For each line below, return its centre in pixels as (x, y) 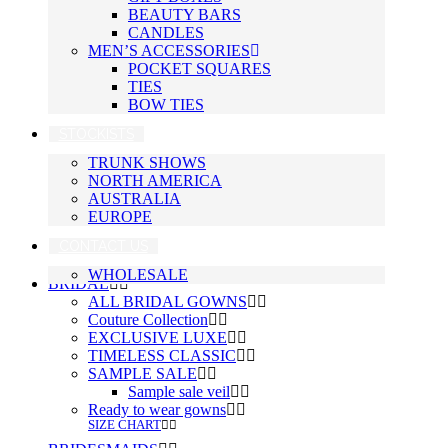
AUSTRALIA (134, 199)
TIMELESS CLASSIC (162, 356)
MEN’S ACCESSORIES (169, 51)
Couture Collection (148, 320)
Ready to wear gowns (157, 410)
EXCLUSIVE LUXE (157, 338)
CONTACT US (103, 246)
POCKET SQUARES (199, 69)
